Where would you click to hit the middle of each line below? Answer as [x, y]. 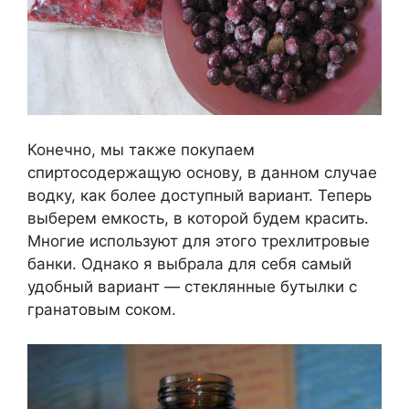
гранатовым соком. [102, 309]
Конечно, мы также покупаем [141, 149]
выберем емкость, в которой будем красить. [198, 218]
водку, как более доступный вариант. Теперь [199, 195]
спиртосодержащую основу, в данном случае [202, 172]
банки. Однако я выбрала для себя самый [189, 263]
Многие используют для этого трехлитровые [199, 241]
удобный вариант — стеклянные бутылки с [192, 286]
